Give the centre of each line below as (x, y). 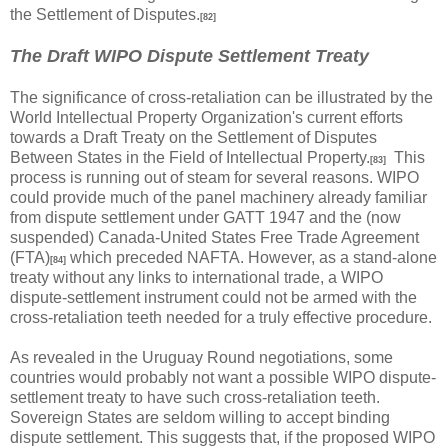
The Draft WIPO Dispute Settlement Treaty (189, 56)
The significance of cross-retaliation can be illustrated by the (221, 97)
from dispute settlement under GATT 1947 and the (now (205, 217)
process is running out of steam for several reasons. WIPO (214, 177)
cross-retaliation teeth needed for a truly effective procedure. (221, 317)
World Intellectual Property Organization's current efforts (206, 117)
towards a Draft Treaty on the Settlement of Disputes (193, 137)
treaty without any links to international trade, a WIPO (196, 277)
